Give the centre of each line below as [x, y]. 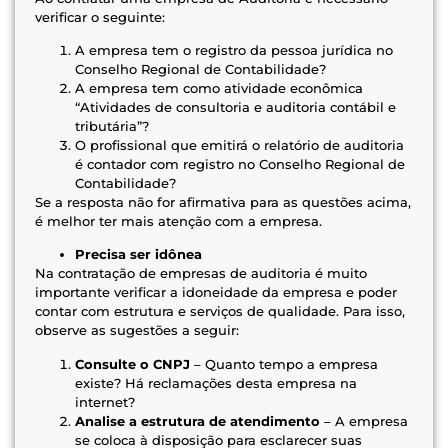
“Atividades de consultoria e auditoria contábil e [235, 107]
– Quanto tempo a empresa [284, 363]
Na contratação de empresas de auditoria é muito [201, 273]
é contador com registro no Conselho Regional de [240, 164]
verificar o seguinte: [100, 16]
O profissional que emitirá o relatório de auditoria [239, 145]
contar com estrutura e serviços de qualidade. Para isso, [220, 311]
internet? [105, 401]
